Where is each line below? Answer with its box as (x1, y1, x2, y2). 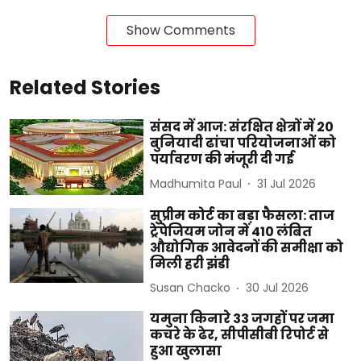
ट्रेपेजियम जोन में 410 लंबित (150, 222, 313, 241)
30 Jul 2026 (246, 280, 309, 297)
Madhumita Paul (150, 175, 243, 192)
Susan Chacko (150, 280, 231, 297)
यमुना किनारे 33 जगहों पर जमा (150, 309, 335, 328)
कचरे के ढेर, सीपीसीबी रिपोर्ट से (150, 325, 330, 344)
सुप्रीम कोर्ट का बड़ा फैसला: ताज (150, 205, 335, 225)
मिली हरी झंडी (150, 254, 230, 273)
